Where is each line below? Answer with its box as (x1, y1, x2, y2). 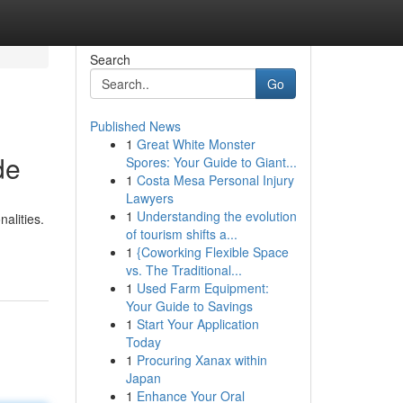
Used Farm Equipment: (136, 279, 269, 297)
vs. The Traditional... (125, 261, 242, 279)
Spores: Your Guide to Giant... (125, 153, 297, 171)
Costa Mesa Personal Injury (136, 171, 294, 189)
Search (89, 50, 130, 68)
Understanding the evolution (136, 207, 297, 225)
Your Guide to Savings (125, 297, 253, 315)
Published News (89, 117, 181, 135)
